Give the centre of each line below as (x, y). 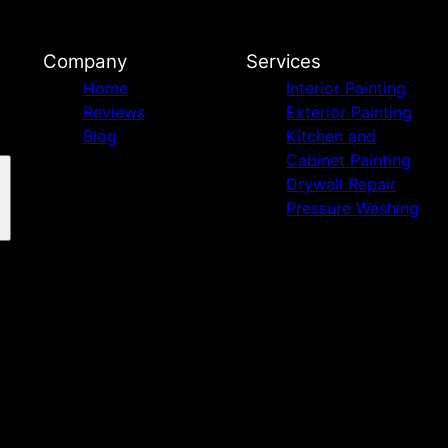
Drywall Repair (340, 183)
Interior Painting (345, 87)
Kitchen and (330, 135)
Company (84, 61)
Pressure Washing (352, 207)
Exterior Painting (348, 111)
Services (283, 61)
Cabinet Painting (348, 159)
